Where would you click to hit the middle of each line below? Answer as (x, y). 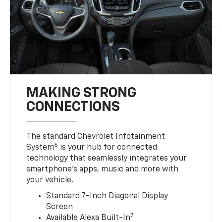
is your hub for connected (108, 147)
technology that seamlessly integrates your (107, 158)
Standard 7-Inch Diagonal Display (107, 196)
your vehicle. (50, 180)
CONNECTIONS (73, 107)
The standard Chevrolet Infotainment (96, 137)
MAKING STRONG (82, 93)
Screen (60, 207)
